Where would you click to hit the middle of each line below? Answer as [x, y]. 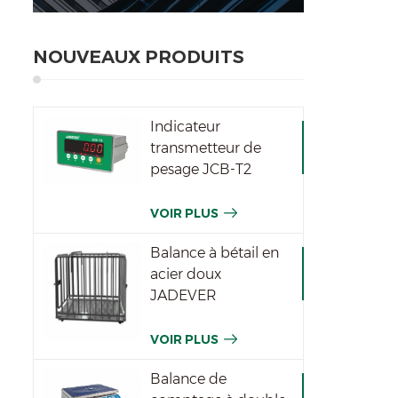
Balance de [189, 378]
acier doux [186, 274]
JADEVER [184, 295]
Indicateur [186, 126]
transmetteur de [206, 147]
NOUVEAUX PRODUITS [139, 56]
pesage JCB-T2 [201, 169]
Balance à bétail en [215, 252]
